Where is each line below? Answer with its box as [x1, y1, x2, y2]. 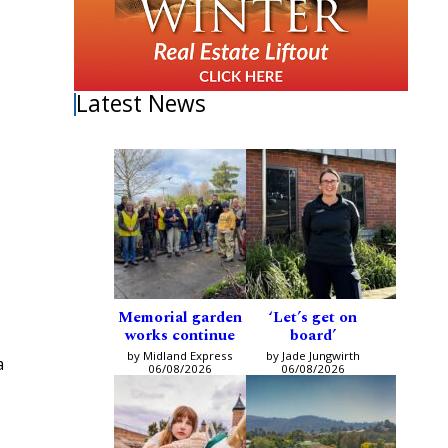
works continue [124, 324, 235, 348]
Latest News [76, 88, 207, 120]
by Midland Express [126, 348, 233, 364]
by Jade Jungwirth [265, 348, 360, 364]
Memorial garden [117, 306, 242, 330]
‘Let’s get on [268, 306, 357, 330]
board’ [289, 324, 336, 348]
